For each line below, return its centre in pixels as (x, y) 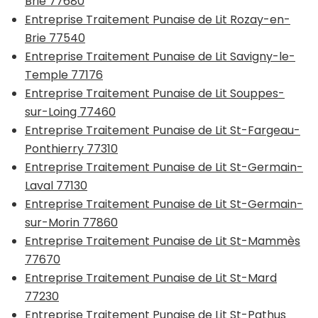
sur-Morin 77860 (71, 222)
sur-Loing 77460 (70, 111)
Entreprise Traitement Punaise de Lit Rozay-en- (158, 19)
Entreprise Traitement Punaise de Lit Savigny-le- (160, 56)
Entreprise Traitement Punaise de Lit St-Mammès (163, 241)
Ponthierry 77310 (71, 148)
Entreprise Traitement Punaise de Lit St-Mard (151, 278)
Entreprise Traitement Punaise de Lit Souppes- (155, 93)
